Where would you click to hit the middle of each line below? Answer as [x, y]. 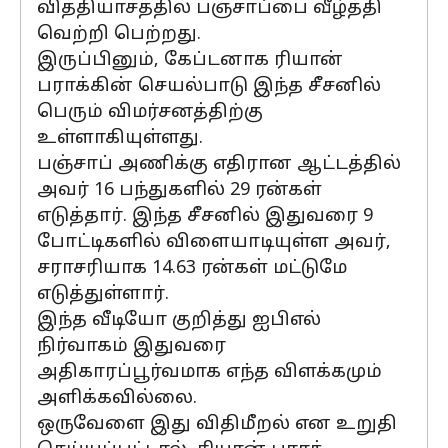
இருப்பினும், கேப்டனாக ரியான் [190, 60]
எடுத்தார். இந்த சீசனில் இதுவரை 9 [205, 216]
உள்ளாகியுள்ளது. [120, 138]
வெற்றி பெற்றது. [119, 34]
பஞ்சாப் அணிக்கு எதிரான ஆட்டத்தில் [219, 164]
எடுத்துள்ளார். [103, 294]
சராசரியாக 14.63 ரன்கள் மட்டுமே [192, 268]
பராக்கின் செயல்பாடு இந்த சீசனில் [209, 86]
